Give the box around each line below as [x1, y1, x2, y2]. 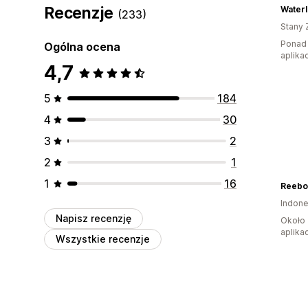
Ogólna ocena [44, 39, 120, 54]
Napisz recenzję [56, 212, 131, 224]
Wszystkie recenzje [56, 232, 150, 245]
